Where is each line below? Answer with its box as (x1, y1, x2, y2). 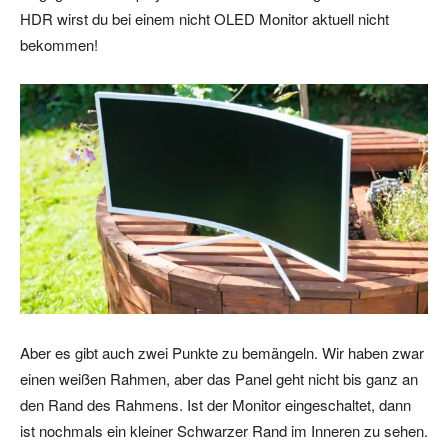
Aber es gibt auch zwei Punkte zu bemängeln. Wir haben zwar (20, 341, 424, 363)
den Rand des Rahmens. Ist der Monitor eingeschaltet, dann (20, 393, 411, 415)
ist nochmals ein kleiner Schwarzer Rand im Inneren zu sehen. (20, 419, 428, 441)
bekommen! (20, 34, 98, 56)
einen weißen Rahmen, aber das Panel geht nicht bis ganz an (20, 367, 418, 389)
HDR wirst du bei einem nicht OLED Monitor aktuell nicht (20, 8, 389, 30)
